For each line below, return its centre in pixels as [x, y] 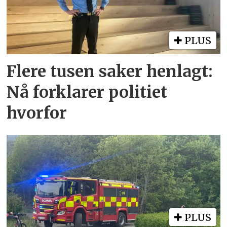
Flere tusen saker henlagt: [110, 71]
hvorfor [37, 113]
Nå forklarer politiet [87, 92]
